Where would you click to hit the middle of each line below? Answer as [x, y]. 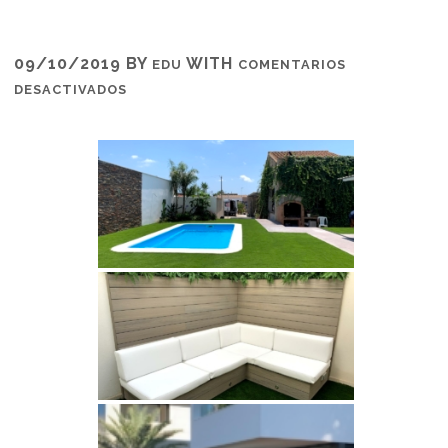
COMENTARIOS [292, 65]
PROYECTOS [170, 105]
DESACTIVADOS [71, 90]
